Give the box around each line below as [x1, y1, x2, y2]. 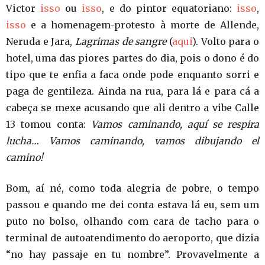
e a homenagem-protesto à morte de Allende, [26, 19, 259, 31]
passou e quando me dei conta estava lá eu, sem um [6, 199, 259, 211]
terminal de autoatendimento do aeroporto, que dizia [6, 232, 259, 244]
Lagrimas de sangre [75, 35, 167, 47]
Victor [6, 2, 41, 14]
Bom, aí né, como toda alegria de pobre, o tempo [6, 182, 259, 194]
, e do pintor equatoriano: [102, 2, 237, 14]
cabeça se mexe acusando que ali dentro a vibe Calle [6, 102, 259, 114]
